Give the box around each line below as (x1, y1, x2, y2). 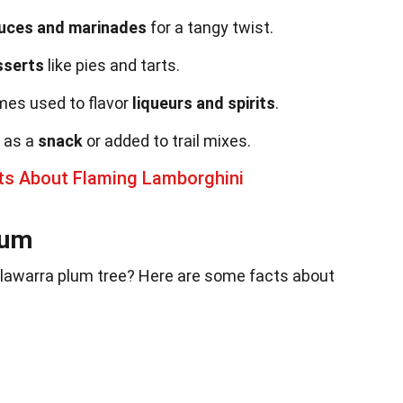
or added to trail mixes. (83, 131, 251, 150)
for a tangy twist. (147, 18, 273, 37)
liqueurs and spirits (132, 94, 275, 112)
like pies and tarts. (44, 56, 180, 75)
